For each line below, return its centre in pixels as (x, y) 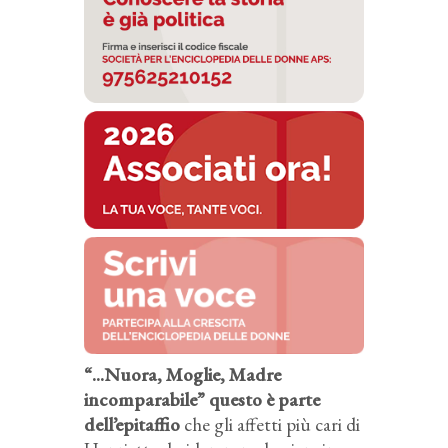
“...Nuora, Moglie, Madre (182, 375)
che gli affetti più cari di (270, 425)
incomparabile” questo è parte (202, 400)
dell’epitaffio (132, 425)
